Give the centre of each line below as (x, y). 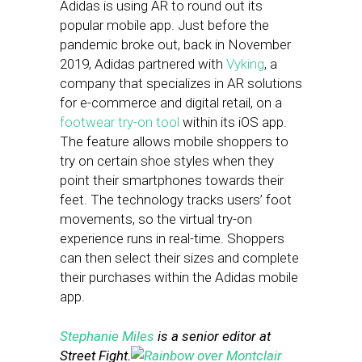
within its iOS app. (233, 122)
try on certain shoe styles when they (167, 161)
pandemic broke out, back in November (175, 44)
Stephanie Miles (107, 336)
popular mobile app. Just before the (164, 25)
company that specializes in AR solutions (181, 83)
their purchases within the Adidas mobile (179, 277)
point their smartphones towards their (172, 180)
